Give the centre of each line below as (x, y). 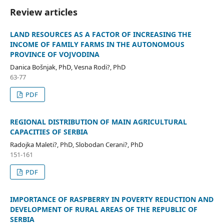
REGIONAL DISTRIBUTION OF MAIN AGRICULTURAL (98, 121)
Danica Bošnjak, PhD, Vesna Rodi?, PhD (68, 67)
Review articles (43, 12)
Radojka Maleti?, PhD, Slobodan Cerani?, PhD (76, 144)
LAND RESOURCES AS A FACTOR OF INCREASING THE (100, 34)
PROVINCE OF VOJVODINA (54, 54)
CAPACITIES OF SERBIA (49, 131)
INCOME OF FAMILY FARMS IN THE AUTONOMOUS (97, 44)
